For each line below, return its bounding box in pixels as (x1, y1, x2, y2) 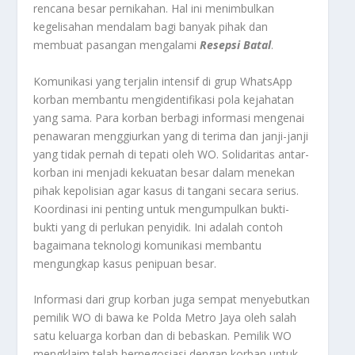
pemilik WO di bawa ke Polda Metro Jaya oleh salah (33, 310, 297, 326)
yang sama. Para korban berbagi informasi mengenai (33, 109, 305, 125)
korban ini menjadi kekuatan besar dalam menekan (33, 164, 296, 180)
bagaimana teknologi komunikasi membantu (33, 237, 262, 253)
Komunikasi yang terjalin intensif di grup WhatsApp (33, 73, 293, 89)
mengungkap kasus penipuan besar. (33, 255, 217, 271)
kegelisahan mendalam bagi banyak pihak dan (33, 19, 269, 35)
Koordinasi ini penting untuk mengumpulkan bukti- (33, 200, 290, 216)
